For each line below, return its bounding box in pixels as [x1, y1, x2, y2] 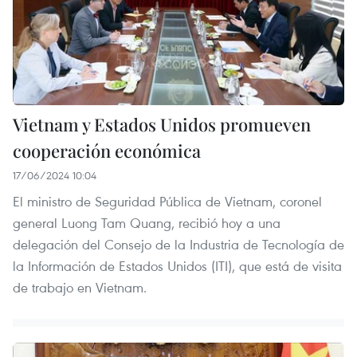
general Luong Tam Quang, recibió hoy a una [13, 214, 280, 233]
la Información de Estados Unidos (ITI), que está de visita [13, 257, 342, 276]
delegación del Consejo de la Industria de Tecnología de [13, 235, 344, 254]
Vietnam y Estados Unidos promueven [13, 112, 311, 137]
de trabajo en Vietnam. [13, 278, 147, 297]
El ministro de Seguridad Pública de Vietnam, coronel [13, 192, 322, 211]
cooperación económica [13, 139, 201, 163]
